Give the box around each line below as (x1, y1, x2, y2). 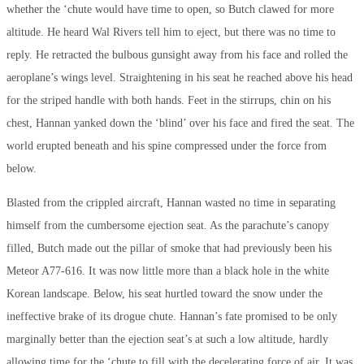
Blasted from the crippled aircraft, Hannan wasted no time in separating (6, 196, 336, 209)
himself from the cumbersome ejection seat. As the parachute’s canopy (6, 219, 329, 232)
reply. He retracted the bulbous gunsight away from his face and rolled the (6, 48, 348, 61)
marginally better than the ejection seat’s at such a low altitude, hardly (6, 332, 328, 345)
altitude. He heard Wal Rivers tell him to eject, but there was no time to (6, 25, 336, 38)
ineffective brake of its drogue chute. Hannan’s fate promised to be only (6, 310, 337, 323)
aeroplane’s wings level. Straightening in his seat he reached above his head (6, 71, 353, 84)
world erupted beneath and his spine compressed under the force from (6, 139, 327, 152)
